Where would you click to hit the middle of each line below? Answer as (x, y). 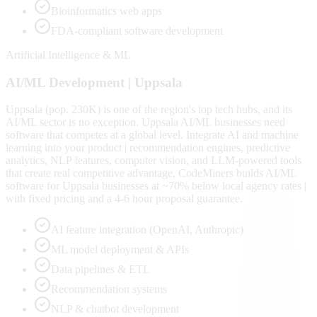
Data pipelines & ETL (100, 270)
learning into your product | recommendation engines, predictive (148, 148)
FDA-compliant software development (137, 30)
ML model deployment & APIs (120, 250)
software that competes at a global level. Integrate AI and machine (152, 135)
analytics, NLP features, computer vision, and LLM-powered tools (154, 161)
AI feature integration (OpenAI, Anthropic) (147, 230)
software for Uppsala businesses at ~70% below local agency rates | (156, 186)
